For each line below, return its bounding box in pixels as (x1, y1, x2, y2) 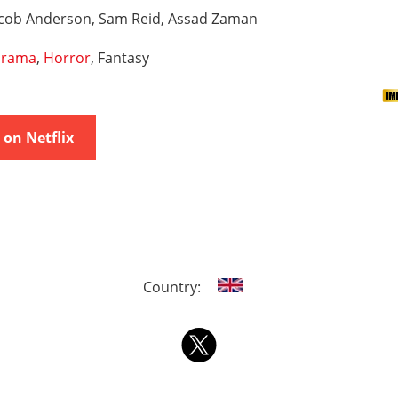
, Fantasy (91, 48, 149, 68)
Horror (44, 48, 91, 68)
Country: (142, 277, 204, 297)
